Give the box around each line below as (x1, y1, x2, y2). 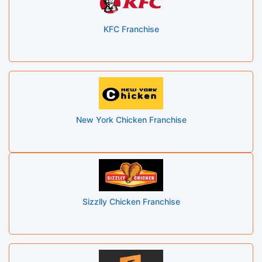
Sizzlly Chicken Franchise (82, 196, 180, 206)
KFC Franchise (103, 23, 159, 34)
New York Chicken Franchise (75, 114, 187, 125)
